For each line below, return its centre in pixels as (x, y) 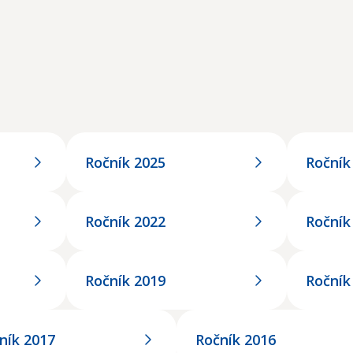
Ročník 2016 (236, 339)
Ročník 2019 (125, 280)
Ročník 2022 (125, 221)
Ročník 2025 (125, 162)
